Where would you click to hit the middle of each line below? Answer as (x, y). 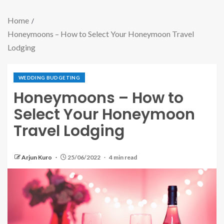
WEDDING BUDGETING (49, 77)
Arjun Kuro (37, 157)
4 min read (123, 157)
